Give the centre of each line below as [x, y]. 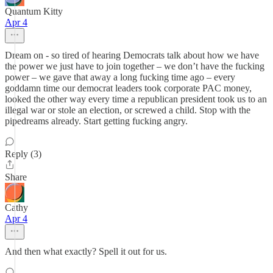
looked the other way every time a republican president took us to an [136, 99]
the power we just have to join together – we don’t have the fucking [135, 66]
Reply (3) [23, 154]
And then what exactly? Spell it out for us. [86, 251]
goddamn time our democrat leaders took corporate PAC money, [128, 88]
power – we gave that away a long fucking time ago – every [120, 77]
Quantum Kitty [34, 11]
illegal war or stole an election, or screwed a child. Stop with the [128, 110]
